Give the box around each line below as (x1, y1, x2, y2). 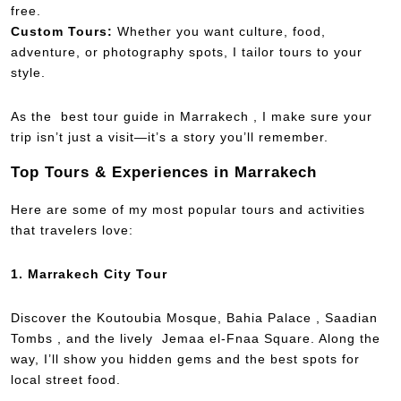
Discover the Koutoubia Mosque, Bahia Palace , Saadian (11, 310, 378, 325)
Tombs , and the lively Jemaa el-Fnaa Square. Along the (11, 330, 380, 346)
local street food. (11, 371, 121, 387)
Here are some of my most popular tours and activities (11, 201, 365, 217)
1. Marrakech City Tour (11, 266, 167, 281)
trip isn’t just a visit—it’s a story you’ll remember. (11, 129, 328, 144)
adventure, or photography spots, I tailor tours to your (11, 44, 363, 59)
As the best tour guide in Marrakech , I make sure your (11, 108, 372, 124)
